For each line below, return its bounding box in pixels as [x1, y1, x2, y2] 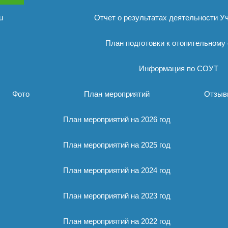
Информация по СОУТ [138, 64, 218, 73]
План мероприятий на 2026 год [63, 115, 170, 124]
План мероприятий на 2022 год [63, 217, 170, 225]
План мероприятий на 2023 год [63, 191, 170, 200]
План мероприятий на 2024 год [63, 166, 170, 175]
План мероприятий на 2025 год [63, 140, 170, 149]
